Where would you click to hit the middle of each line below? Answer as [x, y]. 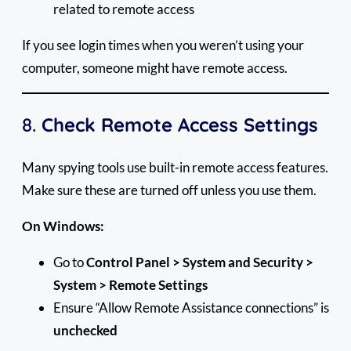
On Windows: [63, 226]
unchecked [85, 330]
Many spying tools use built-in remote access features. [175, 167]
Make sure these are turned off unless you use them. [169, 190]
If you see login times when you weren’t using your [163, 45]
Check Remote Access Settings [180, 124]
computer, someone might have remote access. [155, 67]
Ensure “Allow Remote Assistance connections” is [191, 307]
